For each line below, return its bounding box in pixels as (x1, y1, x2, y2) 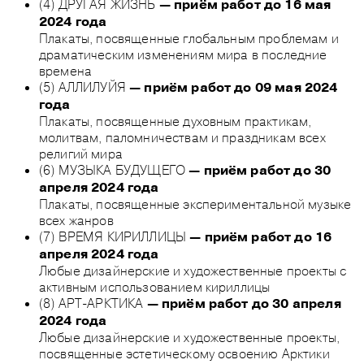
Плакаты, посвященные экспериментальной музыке (39, 195, 352, 212)
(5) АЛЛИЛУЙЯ (39, 78, 130, 95)
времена (39, 62, 93, 79)
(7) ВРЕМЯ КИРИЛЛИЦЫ (39, 227, 187, 245)
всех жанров (39, 211, 114, 228)
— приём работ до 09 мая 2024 (129, 79, 338, 96)
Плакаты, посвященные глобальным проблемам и (39, 29, 339, 46)
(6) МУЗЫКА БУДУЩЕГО (39, 161, 189, 178)
